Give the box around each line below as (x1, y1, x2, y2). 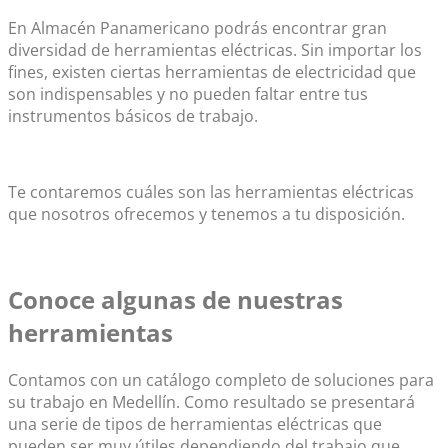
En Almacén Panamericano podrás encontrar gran (8, 17, 387, 40)
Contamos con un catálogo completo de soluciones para (8, 369, 434, 392)
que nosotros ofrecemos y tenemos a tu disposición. (8, 203, 405, 226)
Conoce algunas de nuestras (8, 283, 343, 317)
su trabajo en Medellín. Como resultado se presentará (8, 391, 415, 414)
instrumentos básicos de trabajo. (8, 105, 258, 128)
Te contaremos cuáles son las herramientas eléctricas (8, 181, 414, 204)
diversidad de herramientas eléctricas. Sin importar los (8, 39, 422, 62)
